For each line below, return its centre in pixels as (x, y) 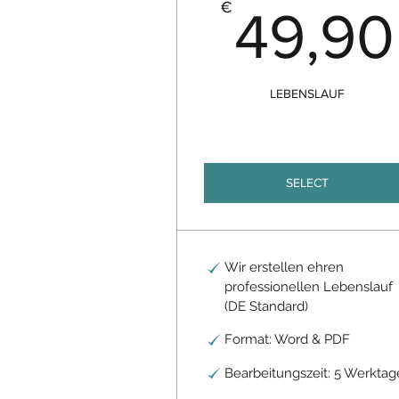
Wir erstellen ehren (284, 267)
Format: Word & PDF (287, 339)
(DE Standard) (266, 306)
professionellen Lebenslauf (308, 287)
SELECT (308, 183)
